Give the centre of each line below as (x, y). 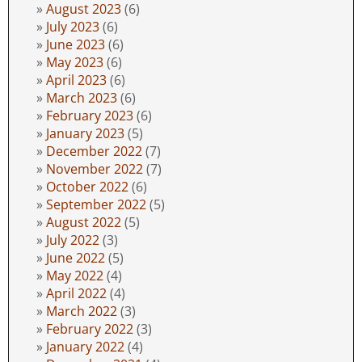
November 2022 (95, 169)
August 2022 (84, 223)
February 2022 (90, 329)
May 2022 (75, 276)
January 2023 (85, 134)
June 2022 (76, 258)
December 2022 (94, 152)
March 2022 (82, 311)
